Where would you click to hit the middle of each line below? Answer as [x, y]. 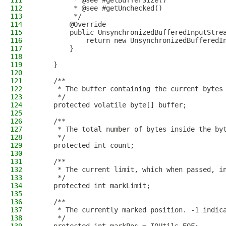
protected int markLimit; [94, 186]
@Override [72, 24]
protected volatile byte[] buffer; [112, 105]
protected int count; [86, 145]
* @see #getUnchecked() [100, 8]
